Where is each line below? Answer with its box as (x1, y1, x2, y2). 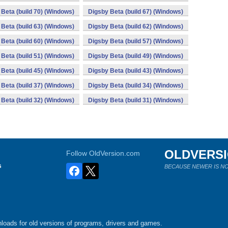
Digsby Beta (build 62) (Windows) (88, 23, 183, 30)
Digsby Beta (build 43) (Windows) (88, 67, 183, 74)
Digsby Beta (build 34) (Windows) (88, 82, 183, 89)
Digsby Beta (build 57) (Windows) (88, 38, 183, 45)
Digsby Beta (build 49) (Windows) (88, 52, 183, 60)
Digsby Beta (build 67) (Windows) (88, 8, 183, 15)
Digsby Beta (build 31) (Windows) (88, 97, 183, 104)
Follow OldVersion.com (66, 149, 140, 157)
